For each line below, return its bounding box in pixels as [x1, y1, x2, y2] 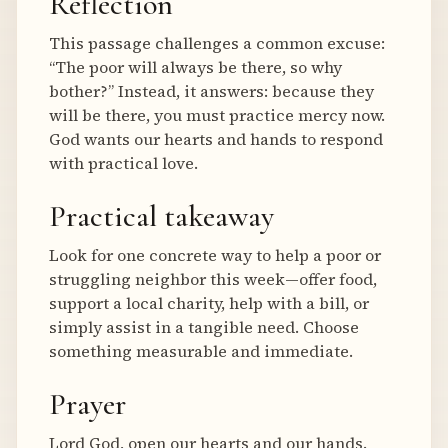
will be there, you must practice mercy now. [49, 104, 385, 126]
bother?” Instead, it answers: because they [49, 80, 374, 102]
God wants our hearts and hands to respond [49, 128, 383, 150]
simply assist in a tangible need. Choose [49, 316, 359, 338]
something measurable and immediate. [49, 340, 353, 362]
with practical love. [49, 152, 198, 174]
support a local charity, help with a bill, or [49, 292, 369, 314]
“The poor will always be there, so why [49, 56, 342, 78]
